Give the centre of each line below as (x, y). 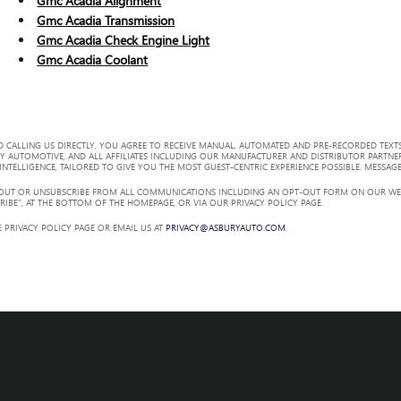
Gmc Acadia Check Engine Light (124, 39)
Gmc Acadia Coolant (93, 59)
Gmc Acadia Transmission (106, 20)
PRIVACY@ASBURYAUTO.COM (226, 227)
